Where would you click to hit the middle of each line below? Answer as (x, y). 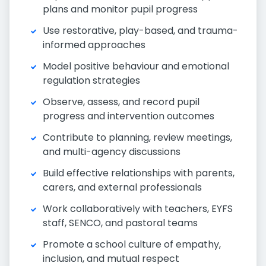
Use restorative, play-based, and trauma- (140, 31)
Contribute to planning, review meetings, (137, 137)
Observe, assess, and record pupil (121, 102)
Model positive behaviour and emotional (136, 66)
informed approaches (94, 45)
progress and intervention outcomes (129, 116)
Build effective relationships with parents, (139, 173)
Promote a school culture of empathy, (132, 244)
